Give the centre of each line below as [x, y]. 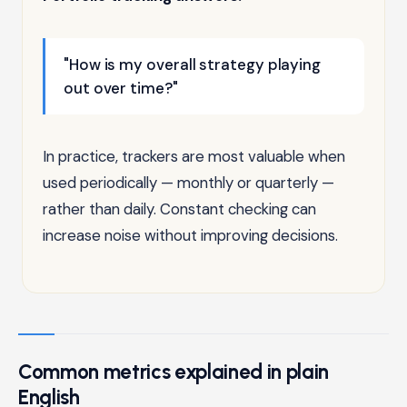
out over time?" [121, 88]
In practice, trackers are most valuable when [194, 156]
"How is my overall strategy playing [193, 64]
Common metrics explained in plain [174, 372]
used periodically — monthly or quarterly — [189, 182]
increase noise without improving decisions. [190, 235]
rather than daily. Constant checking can [179, 208]
